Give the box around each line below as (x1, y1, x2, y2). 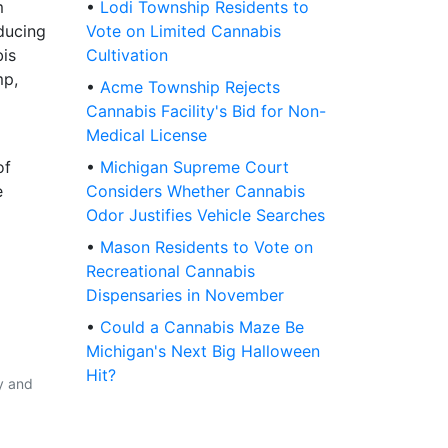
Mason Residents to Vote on (100, 237, 313, 258)
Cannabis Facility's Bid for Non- (86, 101, 326, 122)
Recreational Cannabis (86, 261, 255, 282)
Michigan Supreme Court (100, 157, 289, 178)
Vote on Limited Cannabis (86, 21, 281, 42)
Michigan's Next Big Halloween (86, 341, 320, 362)
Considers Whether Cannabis (86, 181, 305, 202)
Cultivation (86, 45, 168, 66)
